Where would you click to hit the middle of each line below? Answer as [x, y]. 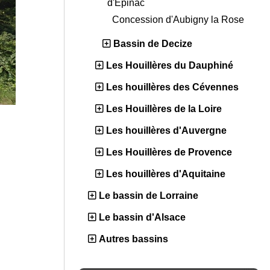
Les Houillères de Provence [169, 152]
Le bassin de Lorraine [149, 196]
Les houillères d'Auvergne [166, 131]
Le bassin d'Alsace [142, 218]
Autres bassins [133, 239]
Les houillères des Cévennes [172, 87]
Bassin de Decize [153, 44]
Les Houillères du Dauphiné [170, 66]
